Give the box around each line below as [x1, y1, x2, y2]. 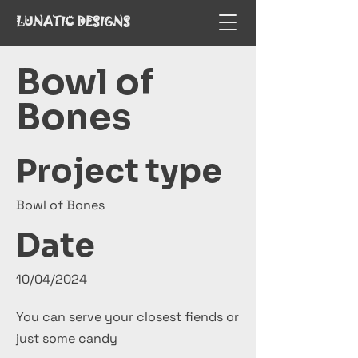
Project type [16, 151, 222, 192]
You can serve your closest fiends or [16, 308, 239, 325]
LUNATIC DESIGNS [16, 13, 130, 30]
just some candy [16, 330, 117, 347]
